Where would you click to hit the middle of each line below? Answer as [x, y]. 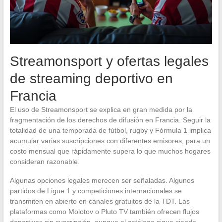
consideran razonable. [45, 162]
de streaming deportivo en [91, 79]
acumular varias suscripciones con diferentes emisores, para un [110, 141]
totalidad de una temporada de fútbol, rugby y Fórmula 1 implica [110, 131]
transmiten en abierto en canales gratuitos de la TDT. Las [100, 201]
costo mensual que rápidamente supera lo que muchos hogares [110, 151]
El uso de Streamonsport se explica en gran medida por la [101, 110]
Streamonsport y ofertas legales [109, 61]
